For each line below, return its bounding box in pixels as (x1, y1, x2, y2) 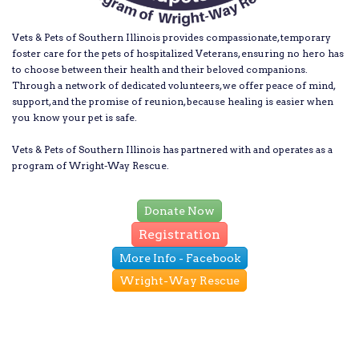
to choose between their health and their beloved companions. (12, 63, 308, 76)
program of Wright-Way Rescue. (12, 159, 169, 172)
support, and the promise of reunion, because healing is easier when (12, 95, 333, 108)
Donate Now (144, 204, 215, 218)
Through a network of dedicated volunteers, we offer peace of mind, (12, 79, 335, 92)
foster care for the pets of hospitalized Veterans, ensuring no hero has (12, 47, 344, 60)
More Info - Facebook (119, 252, 240, 265)
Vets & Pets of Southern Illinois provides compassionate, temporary (12, 31, 331, 44)
